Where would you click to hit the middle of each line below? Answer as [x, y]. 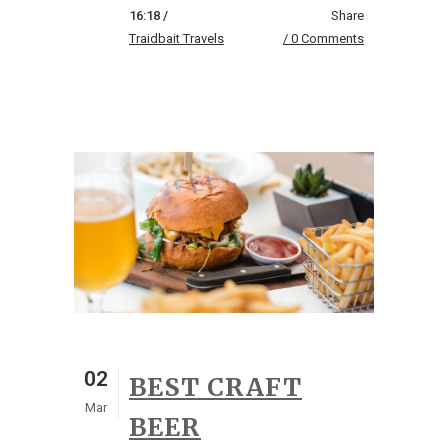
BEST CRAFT [215, 386]
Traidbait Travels [176, 38]
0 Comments [327, 38]
